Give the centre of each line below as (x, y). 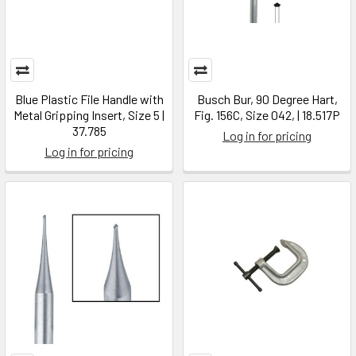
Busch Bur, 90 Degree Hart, (267, 99)
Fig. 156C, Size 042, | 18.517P (267, 115)
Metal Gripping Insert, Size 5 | (89, 115)
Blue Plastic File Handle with (89, 99)
